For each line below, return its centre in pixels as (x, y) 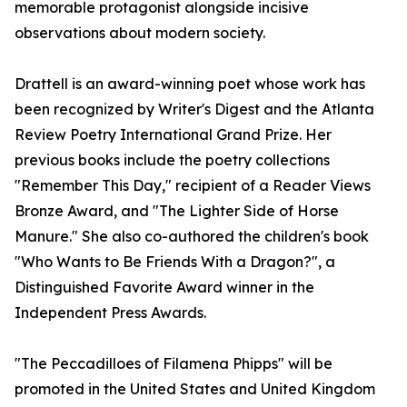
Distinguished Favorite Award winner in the (164, 288)
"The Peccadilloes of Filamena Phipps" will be (174, 364)
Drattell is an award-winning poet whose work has (190, 84)
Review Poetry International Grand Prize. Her (173, 135)
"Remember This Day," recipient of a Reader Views (193, 186)
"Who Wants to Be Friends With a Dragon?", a (175, 262)
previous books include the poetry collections (172, 160)
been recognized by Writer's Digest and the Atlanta (194, 109)
